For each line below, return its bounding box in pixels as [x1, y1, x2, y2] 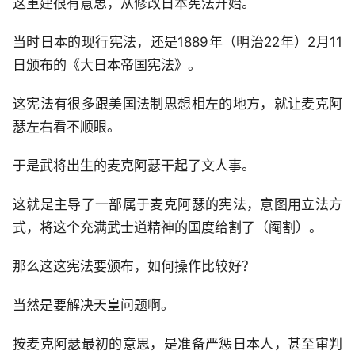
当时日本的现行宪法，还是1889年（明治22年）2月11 [13, 34, 342, 51]
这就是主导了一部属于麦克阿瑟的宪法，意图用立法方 [13, 197, 342, 213]
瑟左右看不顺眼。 [13, 119, 120, 136]
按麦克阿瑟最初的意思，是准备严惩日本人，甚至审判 [13, 336, 342, 353]
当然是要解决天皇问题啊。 [13, 297, 174, 314]
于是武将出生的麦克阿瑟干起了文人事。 [13, 158, 255, 174]
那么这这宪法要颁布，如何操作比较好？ [13, 258, 255, 275]
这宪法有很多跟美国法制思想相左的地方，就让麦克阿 [13, 96, 342, 113]
